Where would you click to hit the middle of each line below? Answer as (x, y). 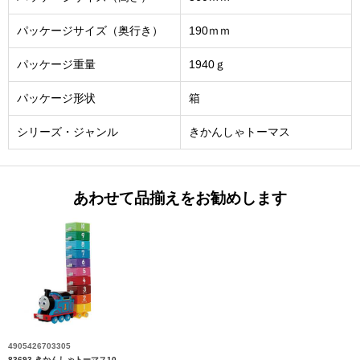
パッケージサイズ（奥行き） (90, 31)
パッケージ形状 (56, 98)
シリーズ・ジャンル (67, 132)
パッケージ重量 (56, 64)
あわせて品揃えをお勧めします (180, 198)
